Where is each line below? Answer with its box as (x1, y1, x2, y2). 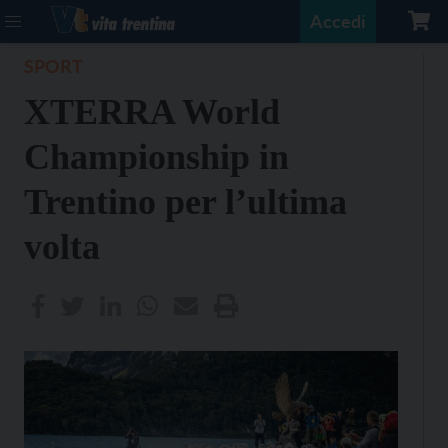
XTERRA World (24, 92, 280, 132)
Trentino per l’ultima (24, 182, 347, 222)
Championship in (24, 137, 289, 177)
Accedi (310, 10, 366, 32)
